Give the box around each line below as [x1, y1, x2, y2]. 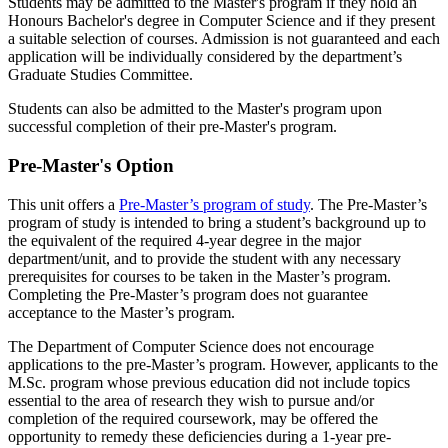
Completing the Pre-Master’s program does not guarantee [8, 285, 368, 303]
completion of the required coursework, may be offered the [8, 409, 378, 427]
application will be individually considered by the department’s [8, 48, 402, 66]
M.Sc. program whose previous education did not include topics [8, 373, 410, 391]
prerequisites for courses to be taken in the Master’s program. [8, 267, 391, 285]
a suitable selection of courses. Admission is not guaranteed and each [8, 30, 440, 48]
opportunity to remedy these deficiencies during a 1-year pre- [8, 427, 391, 445]
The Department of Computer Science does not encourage [8, 337, 374, 355]
